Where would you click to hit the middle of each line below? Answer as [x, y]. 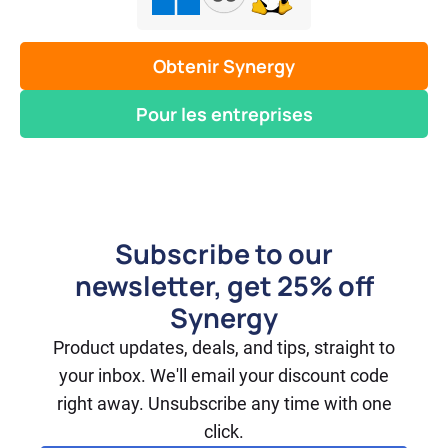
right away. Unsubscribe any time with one [224, 404]
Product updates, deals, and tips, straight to [224, 348]
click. [224, 432]
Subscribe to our [224, 254]
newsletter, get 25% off [224, 286]
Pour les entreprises [224, 114]
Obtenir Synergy [224, 66]
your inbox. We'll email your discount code [224, 376]
